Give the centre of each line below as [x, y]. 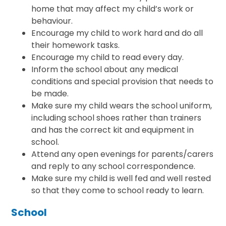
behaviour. [52, 21]
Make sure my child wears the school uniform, [122, 105]
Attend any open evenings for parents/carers [123, 154]
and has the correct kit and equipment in [113, 130]
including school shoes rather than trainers [117, 118]
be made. [50, 93]
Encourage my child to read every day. [108, 57]
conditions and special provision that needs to [123, 81]
